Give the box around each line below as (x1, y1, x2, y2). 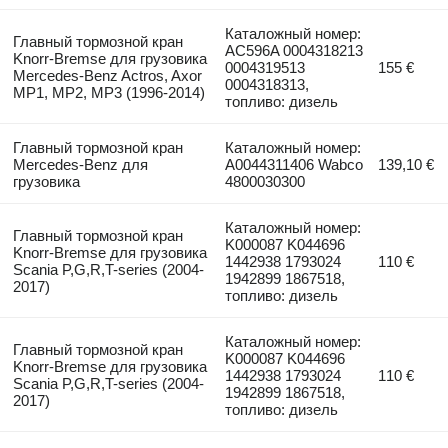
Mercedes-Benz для (12, 155, 148, 173)
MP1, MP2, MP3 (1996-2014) (12, 83, 205, 101)
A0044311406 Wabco (225, 155, 364, 173)
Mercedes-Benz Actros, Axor (12, 66, 202, 84)
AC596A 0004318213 (225, 41, 364, 59)
